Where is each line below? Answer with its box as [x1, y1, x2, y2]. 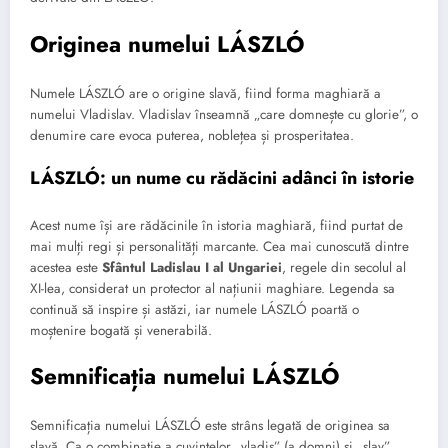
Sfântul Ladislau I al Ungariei [102, 257, 282, 277]
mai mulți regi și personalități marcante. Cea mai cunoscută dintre [30, 236, 409, 256]
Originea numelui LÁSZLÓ [30, 27, 304, 60]
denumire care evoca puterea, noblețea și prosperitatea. [30, 126, 354, 146]
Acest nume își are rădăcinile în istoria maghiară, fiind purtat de [30, 215, 403, 235]
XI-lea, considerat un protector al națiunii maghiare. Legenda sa [30, 278, 395, 298]
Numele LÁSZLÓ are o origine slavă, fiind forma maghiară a [30, 84, 381, 104]
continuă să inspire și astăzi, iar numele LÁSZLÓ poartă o [30, 299, 359, 319]
